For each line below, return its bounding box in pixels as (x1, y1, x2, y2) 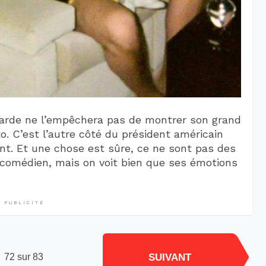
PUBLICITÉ (4, 199, 45, 205)
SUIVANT (148, 251, 191, 263)
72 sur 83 (4, 252, 44, 262)
